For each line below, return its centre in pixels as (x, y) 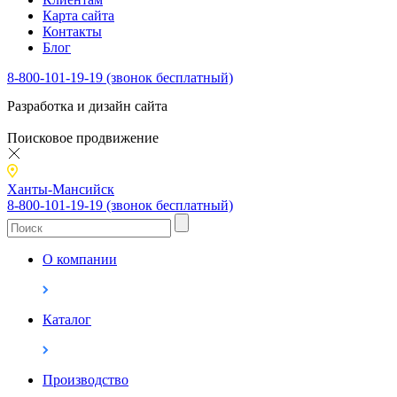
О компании (80, 259)
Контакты (72, 31)
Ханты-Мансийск (61, 189)
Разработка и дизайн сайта (87, 105)
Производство (86, 379)
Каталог (67, 319)
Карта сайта (78, 15)
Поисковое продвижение (83, 137)
